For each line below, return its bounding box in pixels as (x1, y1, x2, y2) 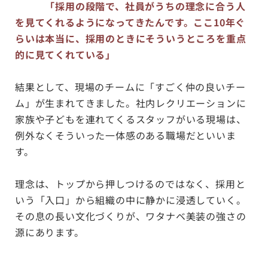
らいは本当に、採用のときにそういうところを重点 (15, 31, 246, 45)
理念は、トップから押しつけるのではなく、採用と (15, 176, 246, 191)
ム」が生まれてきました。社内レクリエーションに (15, 96, 246, 110)
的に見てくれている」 (15, 47, 115, 62)
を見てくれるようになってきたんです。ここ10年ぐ (15, 15, 246, 29)
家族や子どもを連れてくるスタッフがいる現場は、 (15, 112, 246, 126)
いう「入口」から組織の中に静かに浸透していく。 (15, 193, 246, 207)
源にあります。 (15, 225, 84, 239)
